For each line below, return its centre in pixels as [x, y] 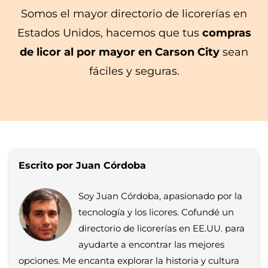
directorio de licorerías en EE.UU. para [162, 228]
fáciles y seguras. [134, 71]
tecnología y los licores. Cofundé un [156, 212]
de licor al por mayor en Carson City [120, 52]
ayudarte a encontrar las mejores [151, 244]
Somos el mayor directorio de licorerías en [134, 13]
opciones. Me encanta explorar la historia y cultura [129, 260]
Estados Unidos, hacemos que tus [108, 33]
